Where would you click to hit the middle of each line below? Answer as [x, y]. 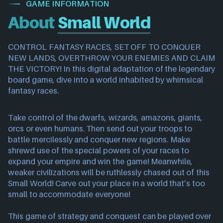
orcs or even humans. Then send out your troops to [100, 128]
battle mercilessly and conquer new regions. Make [99, 139]
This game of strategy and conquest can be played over [110, 216]
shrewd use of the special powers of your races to [99, 150]
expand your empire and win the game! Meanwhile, [101, 161]
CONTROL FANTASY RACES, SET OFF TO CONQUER [104, 47]
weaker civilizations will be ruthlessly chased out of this [109, 172]
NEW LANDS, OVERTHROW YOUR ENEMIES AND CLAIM [111, 58]
